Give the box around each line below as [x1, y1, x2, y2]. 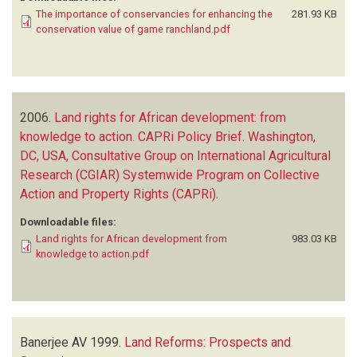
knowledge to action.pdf [36, 247, 149, 260]
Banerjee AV [20, 334, 87, 350]
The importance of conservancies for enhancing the [36, 7, 273, 20]
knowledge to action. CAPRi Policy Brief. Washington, [20, 128, 316, 144]
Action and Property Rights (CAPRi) [20, 186, 216, 202]
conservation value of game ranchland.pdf [36, 22, 230, 35]
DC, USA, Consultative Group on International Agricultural [20, 147, 331, 163]
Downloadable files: [20, 215, 116, 228]
